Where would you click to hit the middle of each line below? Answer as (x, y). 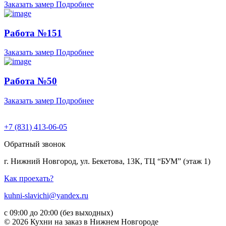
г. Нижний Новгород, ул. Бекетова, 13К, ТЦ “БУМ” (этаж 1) (107, 161)
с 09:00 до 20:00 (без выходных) (59, 212)
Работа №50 (31, 81)
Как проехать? (29, 178)
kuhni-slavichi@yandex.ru (46, 195)
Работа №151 (33, 33)
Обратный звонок (35, 144)
